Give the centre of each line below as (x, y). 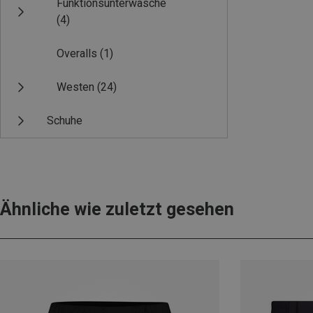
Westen (75, 87)
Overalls (77, 53)
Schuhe (65, 121)
